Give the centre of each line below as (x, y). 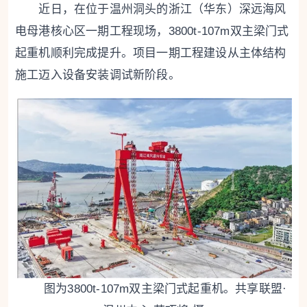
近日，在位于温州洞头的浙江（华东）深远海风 (151, 9)
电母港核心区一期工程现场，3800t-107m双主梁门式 (152, 31)
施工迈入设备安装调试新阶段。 (98, 75)
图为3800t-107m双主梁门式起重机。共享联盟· (153, 288)
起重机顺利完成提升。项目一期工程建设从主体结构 (151, 53)
